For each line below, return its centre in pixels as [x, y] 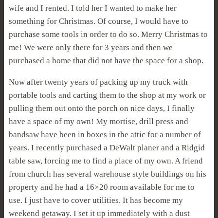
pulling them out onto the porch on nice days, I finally [102, 109]
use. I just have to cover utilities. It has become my [96, 200]
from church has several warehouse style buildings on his [108, 174]
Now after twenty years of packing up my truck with [98, 82]
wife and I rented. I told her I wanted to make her [93, 8]
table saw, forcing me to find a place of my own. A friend [106, 161]
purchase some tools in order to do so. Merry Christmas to [108, 35]
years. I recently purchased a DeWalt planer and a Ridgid [107, 148]
